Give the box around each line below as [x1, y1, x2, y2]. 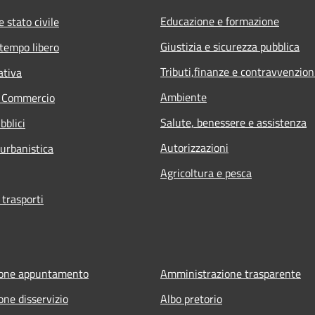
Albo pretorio [160, 290, 222, 307]
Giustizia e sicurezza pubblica [160, 37, 300, 55]
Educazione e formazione [160, 12, 279, 30]
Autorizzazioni [160, 139, 229, 156]
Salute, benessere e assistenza [160, 113, 307, 131]
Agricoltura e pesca [160, 164, 252, 181]
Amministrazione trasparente [160, 264, 301, 282]
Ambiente [160, 88, 207, 105]
